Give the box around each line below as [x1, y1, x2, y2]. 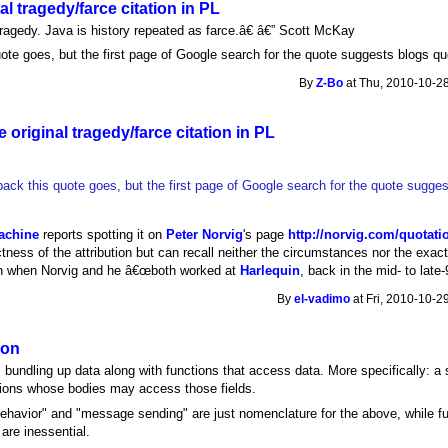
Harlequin [240, 263, 301, 279]
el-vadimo [294, 292, 351, 305]
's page [243, 227, 289, 243]
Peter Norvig [166, 227, 244, 243]
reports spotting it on [39, 227, 167, 243]
